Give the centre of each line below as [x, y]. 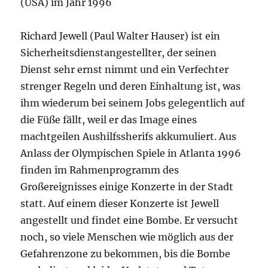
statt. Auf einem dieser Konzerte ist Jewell [120, 203]
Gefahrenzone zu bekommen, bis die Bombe [126, 254]
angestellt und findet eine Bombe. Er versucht [130, 220]
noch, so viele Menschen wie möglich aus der [127, 237]
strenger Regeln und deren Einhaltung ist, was [131, 86]
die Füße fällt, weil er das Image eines [109, 120]
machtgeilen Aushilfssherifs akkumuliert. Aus [129, 136]
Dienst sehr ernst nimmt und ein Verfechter [125, 69]
